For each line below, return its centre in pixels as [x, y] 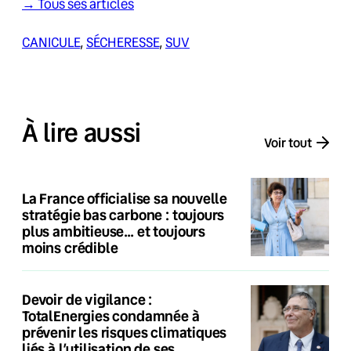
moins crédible [70, 247]
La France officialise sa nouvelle [125, 198]
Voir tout [288, 143]
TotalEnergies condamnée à [111, 315]
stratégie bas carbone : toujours [123, 214]
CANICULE [51, 42]
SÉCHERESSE [123, 42]
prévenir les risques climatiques [125, 332]
